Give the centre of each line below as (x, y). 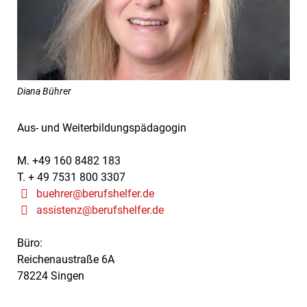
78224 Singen (51, 276)
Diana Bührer (44, 91)
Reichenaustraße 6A (66, 259)
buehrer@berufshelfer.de (95, 194)
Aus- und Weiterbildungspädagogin (102, 128)
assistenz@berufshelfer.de (100, 210)
